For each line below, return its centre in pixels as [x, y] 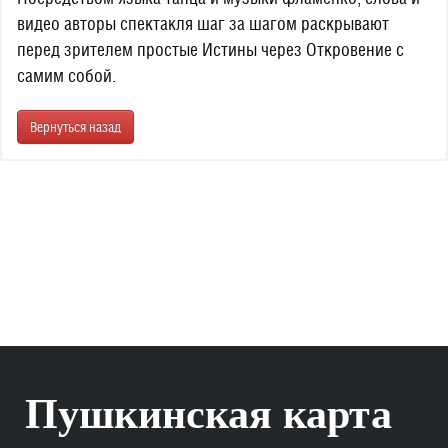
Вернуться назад [75, 127]
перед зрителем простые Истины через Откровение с [210, 49]
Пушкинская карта [208, 414]
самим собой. [66, 75]
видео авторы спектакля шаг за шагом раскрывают [203, 23]
